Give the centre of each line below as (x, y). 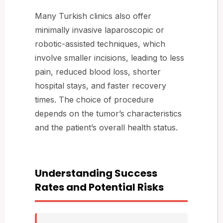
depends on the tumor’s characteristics (108, 113)
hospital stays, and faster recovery (101, 85)
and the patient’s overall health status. (106, 127)
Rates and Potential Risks (99, 187)
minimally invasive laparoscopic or (100, 30)
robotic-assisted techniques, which (100, 44)
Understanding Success (96, 173)
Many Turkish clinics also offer (93, 16)
